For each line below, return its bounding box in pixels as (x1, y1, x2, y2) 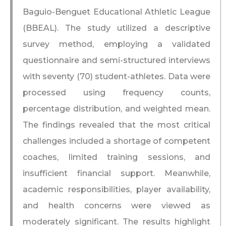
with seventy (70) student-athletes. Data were (23, 71, 210, 81)
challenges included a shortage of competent (23, 136, 210, 146)
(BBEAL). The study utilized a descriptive (23, 23, 210, 33)
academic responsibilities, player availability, (23, 184, 210, 194)
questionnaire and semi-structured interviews (23, 55, 210, 65)
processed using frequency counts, (23, 87, 210, 97)
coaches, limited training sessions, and (23, 152, 210, 162)
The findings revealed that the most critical (23, 120, 210, 130)
